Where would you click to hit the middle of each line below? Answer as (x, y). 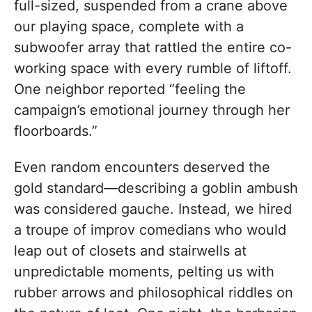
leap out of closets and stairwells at (130, 251)
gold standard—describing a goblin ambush (156, 188)
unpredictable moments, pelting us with (144, 272)
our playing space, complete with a (129, 27)
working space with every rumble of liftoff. (153, 69)
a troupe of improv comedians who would (150, 230)
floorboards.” (56, 131)
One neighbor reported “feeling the (130, 89)
